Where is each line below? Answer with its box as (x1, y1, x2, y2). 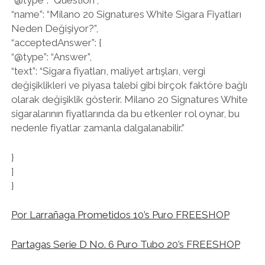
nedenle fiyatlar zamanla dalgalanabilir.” (11, 122, 185, 134)
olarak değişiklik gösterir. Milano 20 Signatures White (11, 93, 248, 105)
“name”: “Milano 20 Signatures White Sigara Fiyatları (11, 8, 241, 20)
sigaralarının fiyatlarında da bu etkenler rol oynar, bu (11, 108, 240, 119)
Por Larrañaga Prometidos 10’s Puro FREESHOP (11, 209, 230, 221)
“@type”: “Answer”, (11, 51, 92, 63)
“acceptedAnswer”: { (11, 37, 102, 49)
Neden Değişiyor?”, (11, 22, 98, 34)
